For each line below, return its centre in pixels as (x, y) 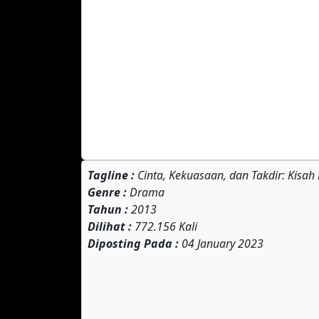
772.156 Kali (164, 226)
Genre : (107, 192)
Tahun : (108, 209)
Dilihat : (110, 226)
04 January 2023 (221, 244)
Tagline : (111, 175)
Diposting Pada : (133, 244)
